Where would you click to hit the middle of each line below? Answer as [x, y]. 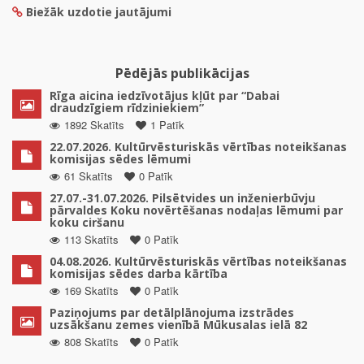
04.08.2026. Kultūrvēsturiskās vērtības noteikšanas [198, 261]
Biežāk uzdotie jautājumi [99, 11]
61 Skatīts [89, 175]
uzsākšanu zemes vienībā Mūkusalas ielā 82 [178, 324]
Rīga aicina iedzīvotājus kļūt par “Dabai [165, 95]
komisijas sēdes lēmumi [120, 158]
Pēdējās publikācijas [182, 73]
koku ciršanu [87, 222]
